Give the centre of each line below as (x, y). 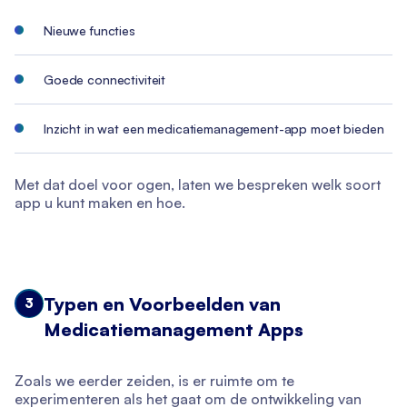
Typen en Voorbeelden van (162, 304)
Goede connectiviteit (105, 80)
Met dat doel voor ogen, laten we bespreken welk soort (198, 185)
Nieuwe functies (89, 31)
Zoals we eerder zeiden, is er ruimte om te (154, 381)
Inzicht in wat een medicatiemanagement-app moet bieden (214, 129)
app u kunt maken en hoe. (100, 203)
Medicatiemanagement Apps (174, 330)
